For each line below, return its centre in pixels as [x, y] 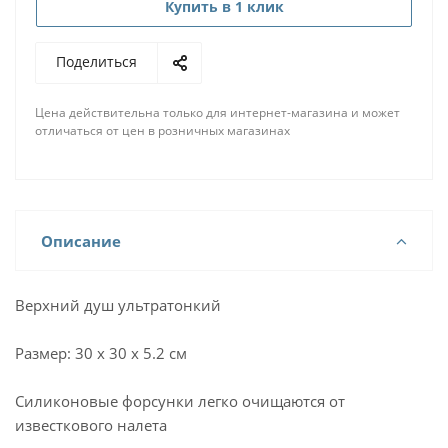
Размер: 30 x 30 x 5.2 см [101, 353]
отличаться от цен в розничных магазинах [162, 130]
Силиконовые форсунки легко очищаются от [180, 401]
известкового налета [91, 425]
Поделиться [96, 61]
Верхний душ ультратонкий [118, 305]
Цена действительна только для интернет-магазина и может [217, 112]
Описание [81, 241]
